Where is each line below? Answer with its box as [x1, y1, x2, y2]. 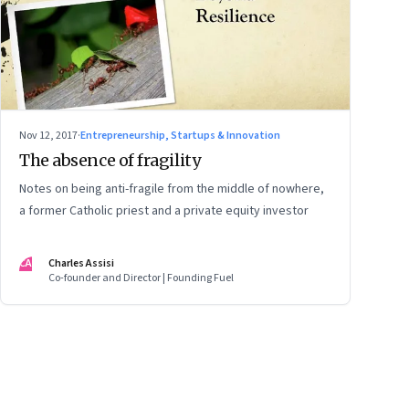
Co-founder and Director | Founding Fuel [48, 270, 234, 287]
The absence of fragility [19, 150, 201, 172]
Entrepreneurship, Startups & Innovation [80, 128, 280, 144]
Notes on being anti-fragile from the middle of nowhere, [19, 180, 324, 199]
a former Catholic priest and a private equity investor [19, 202, 309, 221]
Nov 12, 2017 [19, 128, 78, 144]
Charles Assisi [48, 256, 114, 272]
